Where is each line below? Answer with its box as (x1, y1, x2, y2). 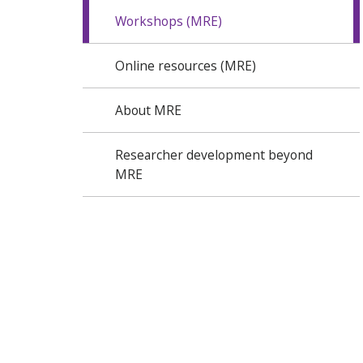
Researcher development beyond (115, 146, 313, 164)
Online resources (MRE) (115, 57, 256, 75)
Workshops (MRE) (115, 12, 222, 30)
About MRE (115, 101, 181, 119)
